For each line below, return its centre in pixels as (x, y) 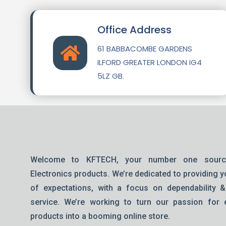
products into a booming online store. (100, 216)
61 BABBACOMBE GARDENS (145, 49)
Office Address (134, 30)
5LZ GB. (111, 76)
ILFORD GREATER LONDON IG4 (150, 62)
